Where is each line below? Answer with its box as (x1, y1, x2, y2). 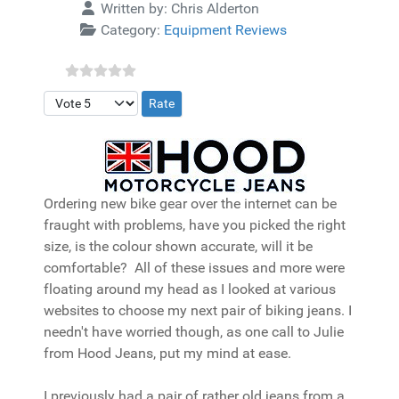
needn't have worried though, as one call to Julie (44, 323, 344, 341)
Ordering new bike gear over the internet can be (44, 195, 337, 213)
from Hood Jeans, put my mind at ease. (44, 345, 291, 362)
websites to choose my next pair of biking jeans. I (44, 302, 352, 320)
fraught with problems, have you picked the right (44, 216, 346, 234)
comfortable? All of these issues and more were (44, 259, 345, 277)
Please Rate (43, 92, 117, 110)
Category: (97, 21, 164, 39)
